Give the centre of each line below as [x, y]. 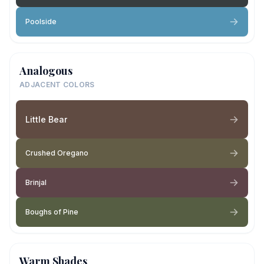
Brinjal [36, 182]
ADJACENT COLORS [57, 85]
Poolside [41, 22]
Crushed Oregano [57, 153]
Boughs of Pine [52, 212]
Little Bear [46, 119]
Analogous [46, 71]
